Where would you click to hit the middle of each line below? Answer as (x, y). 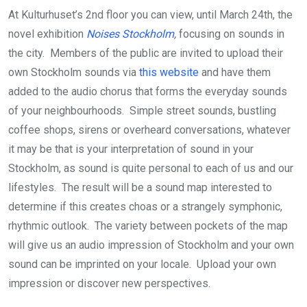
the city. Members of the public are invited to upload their (146, 53)
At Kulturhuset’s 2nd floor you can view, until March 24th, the (150, 14)
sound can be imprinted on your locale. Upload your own (142, 264)
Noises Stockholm (130, 34)
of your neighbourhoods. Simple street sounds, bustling (142, 110)
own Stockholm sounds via (74, 72)
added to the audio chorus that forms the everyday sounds (148, 91)
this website (169, 72)
